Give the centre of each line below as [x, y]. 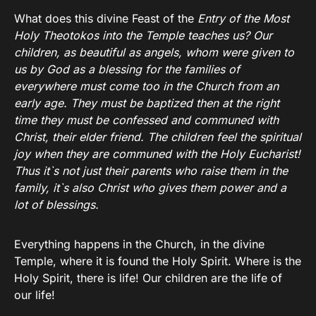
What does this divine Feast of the [106, 19]
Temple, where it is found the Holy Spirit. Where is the [158, 261]
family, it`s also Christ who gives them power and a [150, 188]
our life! [35, 295]
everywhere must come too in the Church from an [146, 86]
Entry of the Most [243, 19]
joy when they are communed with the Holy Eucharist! [157, 154]
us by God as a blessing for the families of [127, 69]
